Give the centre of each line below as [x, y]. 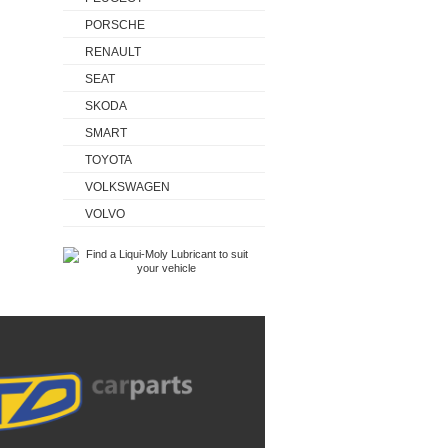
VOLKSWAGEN [127, 187]
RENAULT [113, 52]
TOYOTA [108, 160]
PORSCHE [115, 25]
